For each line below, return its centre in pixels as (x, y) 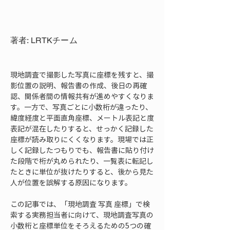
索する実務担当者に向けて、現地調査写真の (82, 215)
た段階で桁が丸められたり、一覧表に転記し (82, 161)
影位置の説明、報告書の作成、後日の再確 (79, 85)
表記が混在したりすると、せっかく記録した (82, 128)
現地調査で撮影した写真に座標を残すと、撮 (82, 74)
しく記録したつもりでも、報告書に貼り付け (82, 150)
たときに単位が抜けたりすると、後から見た (82, 171)
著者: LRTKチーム (44, 40)
